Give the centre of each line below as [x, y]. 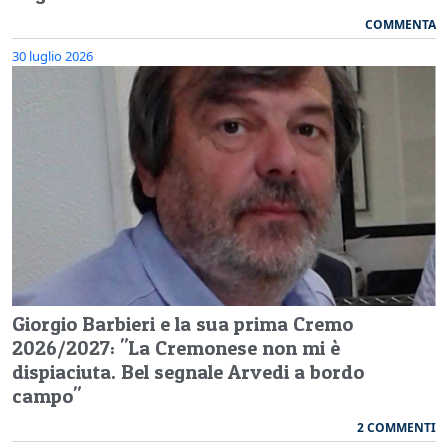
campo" [46, 396]
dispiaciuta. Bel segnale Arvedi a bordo [188, 372]
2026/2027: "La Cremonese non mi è [176, 348]
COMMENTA [400, 25]
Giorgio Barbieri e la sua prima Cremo [182, 324]
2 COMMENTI [396, 428]
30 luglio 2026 [52, 56]
